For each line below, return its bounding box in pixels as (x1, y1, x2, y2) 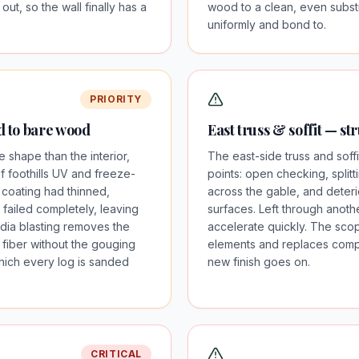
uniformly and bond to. (208, 18, 326, 31)
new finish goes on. (208, 255, 310, 268)
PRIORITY (90, 93, 142, 105)
